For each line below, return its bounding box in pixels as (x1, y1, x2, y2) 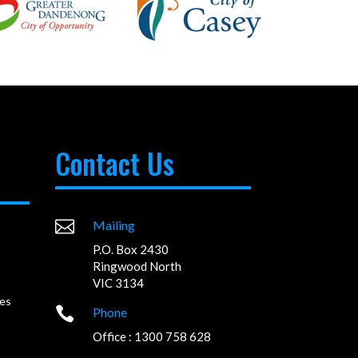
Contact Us (54, 141, 174, 184)
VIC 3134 (93, 276, 145, 291)
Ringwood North (93, 259, 182, 274)
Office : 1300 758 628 (93, 329, 212, 344)
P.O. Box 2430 (93, 242, 169, 257)
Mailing (93, 217, 136, 233)
